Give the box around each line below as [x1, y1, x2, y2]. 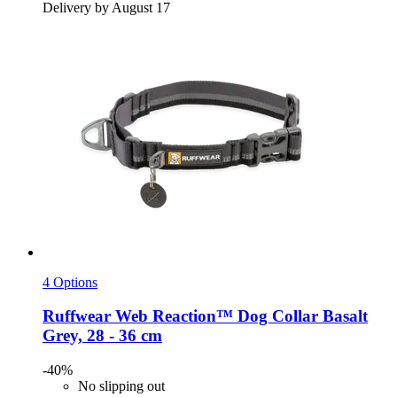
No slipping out [78, 378, 165, 394]
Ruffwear [43, 307, 111, 326]
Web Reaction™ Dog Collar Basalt [111, 307, 368, 326]
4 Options [43, 274, 97, 290]
